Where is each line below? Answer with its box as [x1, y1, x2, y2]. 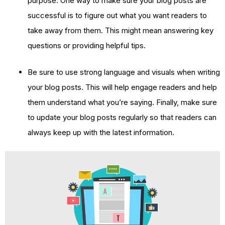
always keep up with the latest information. [28, 127, 174, 137]
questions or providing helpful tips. [28, 41, 146, 51]
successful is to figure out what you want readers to [28, 11, 207, 21]
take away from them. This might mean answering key [28, 26, 213, 36]
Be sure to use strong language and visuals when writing [28, 67, 220, 77]
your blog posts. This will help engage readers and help [28, 82, 217, 92]
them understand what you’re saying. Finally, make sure [28, 97, 217, 107]
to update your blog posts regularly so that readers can [28, 112, 216, 122]
